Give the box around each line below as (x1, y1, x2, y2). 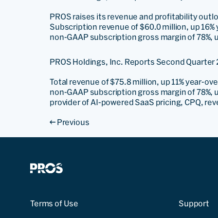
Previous (55, 118, 90, 127)
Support (179, 199, 209, 208)
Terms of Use (30, 199, 79, 208)
